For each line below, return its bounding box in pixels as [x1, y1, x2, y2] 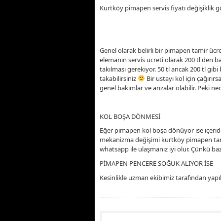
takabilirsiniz [100, 74, 138, 83]
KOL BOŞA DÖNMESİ [100, 111, 160, 121]
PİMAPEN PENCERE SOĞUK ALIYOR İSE [100, 159, 213, 168]
